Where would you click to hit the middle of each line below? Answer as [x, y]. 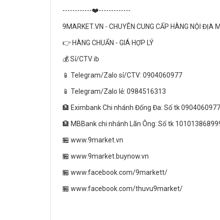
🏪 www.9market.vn [93, 140]
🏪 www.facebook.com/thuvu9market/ [123, 189]
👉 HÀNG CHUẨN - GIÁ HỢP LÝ [108, 43]
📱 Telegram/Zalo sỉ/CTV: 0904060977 [122, 75]
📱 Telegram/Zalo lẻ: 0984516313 [114, 91]
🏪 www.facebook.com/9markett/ [115, 172]
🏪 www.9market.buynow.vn [106, 156]
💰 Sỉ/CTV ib [81, 59]
